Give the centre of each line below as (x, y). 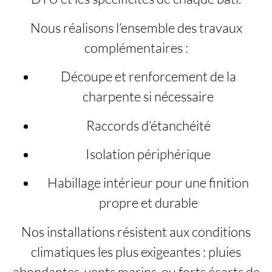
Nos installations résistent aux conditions (136, 231)
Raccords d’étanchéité (148, 125)
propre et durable (148, 203)
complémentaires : (136, 47)
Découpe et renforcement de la (148, 76)
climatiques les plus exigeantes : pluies (136, 251)
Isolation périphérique (148, 154)
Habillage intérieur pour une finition (148, 183)
